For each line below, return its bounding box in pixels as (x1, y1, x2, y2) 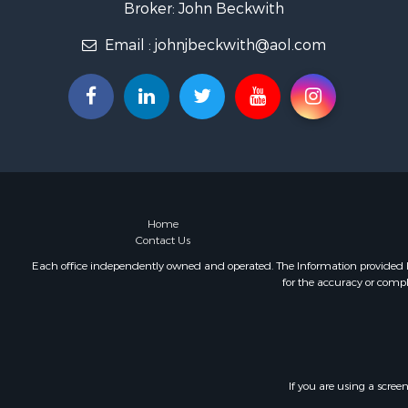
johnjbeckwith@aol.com (155, 36, 326, 55)
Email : (101, 36, 155, 55)
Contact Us (136, 232, 191, 248)
